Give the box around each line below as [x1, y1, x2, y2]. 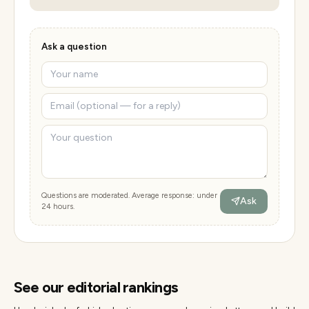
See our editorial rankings [14, 277, 177, 297]
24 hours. [41, 201, 74, 211]
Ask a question [41, 40, 107, 52]
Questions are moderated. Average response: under [41, 190, 217, 200]
